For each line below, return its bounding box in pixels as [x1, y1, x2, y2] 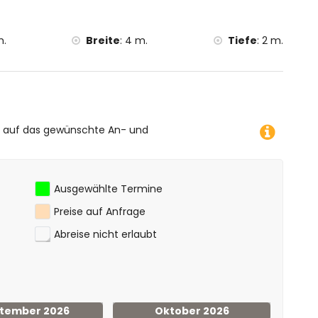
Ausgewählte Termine [54, 182, 163, 196]
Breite [86, 33, 121, 48]
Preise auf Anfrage [54, 204, 146, 219]
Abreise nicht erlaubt [54, 227, 157, 241]
